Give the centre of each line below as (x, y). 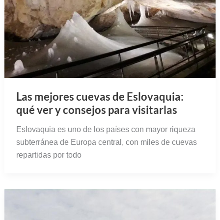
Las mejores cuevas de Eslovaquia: (100, 96)
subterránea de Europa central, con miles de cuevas (106, 142)
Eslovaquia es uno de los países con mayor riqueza (106, 129)
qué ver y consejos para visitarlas (96, 110)
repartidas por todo (49, 155)
